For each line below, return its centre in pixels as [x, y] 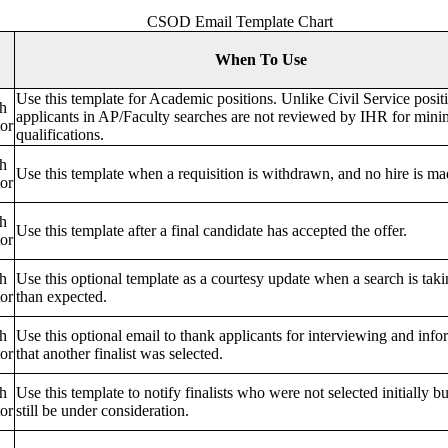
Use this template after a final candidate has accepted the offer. [211, 230]
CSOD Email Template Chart [240, 21]
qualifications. [60, 134]
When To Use [261, 59]
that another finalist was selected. [119, 353]
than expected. [61, 296]
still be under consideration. [102, 410]
